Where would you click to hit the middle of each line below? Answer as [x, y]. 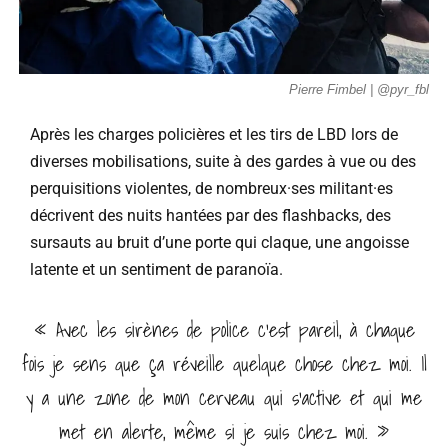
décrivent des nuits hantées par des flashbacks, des [210, 215]
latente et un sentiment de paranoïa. [156, 269]
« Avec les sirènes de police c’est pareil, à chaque [224, 329]
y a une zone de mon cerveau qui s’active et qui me [224, 397]
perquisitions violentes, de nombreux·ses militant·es [211, 188]
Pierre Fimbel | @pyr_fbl [359, 89]
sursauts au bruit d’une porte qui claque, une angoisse [219, 242]
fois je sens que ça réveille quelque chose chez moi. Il [224, 363]
